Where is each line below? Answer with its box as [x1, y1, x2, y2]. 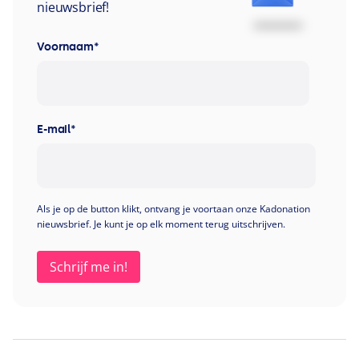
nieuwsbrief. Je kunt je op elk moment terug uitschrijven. [37, 217, 285, 232]
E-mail [37, 123, 71, 137]
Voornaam [37, 40, 94, 54]
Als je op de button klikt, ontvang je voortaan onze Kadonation [37, 202, 310, 216]
